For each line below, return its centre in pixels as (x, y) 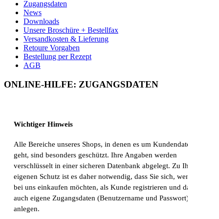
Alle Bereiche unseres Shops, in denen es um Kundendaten (104, 144)
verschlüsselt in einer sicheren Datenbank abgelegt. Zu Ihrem (107, 166)
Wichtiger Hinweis (43, 124)
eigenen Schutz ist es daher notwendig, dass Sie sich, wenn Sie (109, 177)
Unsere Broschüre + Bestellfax (71, 30)
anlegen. (27, 209)
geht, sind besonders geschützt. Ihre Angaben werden (95, 155)
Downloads (41, 22)
